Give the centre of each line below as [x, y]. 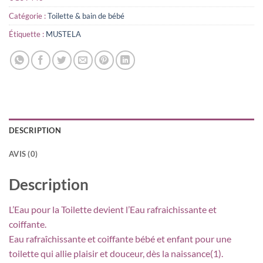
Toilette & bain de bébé [86, 16]
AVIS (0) [23, 154]
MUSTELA [63, 34]
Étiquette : [27, 34]
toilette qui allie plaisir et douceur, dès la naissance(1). [116, 253]
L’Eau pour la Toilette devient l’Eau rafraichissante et [113, 209]
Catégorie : [28, 16]
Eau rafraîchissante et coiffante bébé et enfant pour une [120, 238]
